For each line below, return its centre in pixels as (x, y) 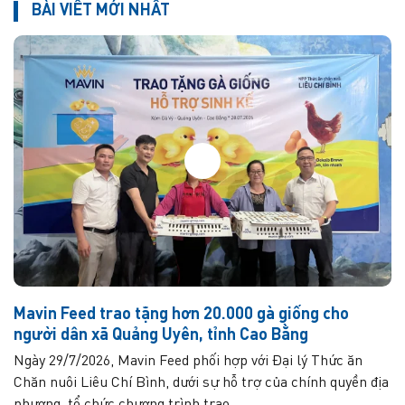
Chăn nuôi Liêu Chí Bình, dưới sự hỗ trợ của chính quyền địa (201, 384)
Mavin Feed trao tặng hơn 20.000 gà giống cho (181, 315)
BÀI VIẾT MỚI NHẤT (101, 10)
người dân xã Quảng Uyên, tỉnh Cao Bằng (161, 336)
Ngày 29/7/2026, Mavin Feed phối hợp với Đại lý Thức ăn (188, 362)
